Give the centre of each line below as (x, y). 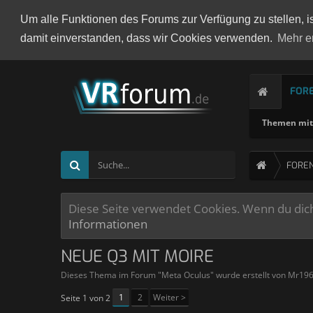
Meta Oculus (186, 275)
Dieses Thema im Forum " (111, 275)
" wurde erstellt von (249, 275)
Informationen (108, 224)
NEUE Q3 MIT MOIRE (137, 256)
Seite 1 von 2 (86, 298)
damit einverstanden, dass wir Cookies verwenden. (147, 38)
